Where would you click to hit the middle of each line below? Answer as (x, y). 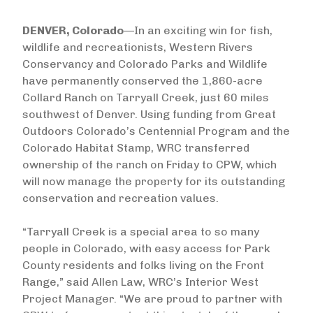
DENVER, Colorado (73, 30)
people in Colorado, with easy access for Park (146, 248)
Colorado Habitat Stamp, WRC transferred (136, 148)
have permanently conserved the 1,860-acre (143, 81)
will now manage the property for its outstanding (154, 181)
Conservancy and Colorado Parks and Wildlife (145, 64)
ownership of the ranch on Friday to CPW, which (150, 165)
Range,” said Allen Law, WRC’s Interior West (140, 282)
